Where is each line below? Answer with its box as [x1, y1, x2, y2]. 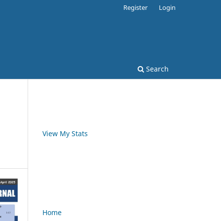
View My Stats [42, 128, 88, 138]
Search [144, 64, 169, 74]
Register [123, 2, 148, 12]
